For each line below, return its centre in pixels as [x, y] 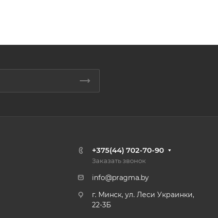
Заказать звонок [119, 161]
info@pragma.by [120, 178]
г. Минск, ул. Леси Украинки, [143, 195]
